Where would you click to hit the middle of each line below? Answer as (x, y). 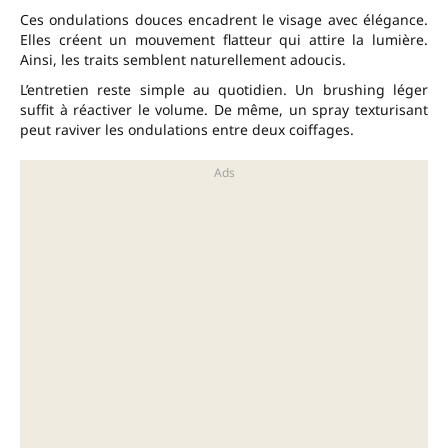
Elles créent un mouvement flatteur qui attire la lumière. (224, 40)
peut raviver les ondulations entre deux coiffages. (187, 130)
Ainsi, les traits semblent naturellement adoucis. (183, 60)
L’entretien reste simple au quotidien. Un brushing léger (224, 90)
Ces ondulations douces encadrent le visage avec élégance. (224, 20)
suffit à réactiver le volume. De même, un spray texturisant (224, 110)
